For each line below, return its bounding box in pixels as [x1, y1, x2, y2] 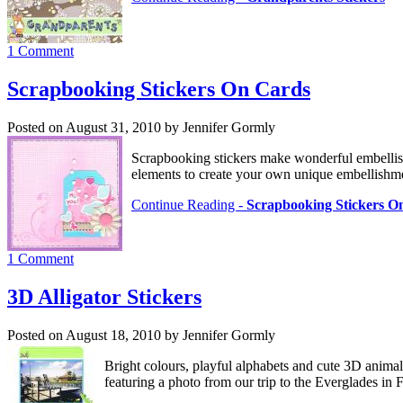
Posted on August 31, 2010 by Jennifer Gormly [7, 119, 275, 135]
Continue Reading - [131, 196, 246, 212]
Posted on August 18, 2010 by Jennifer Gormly [7, 327, 275, 343]
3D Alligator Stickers [7, 284, 201, 309]
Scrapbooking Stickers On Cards [7, 76, 310, 101]
